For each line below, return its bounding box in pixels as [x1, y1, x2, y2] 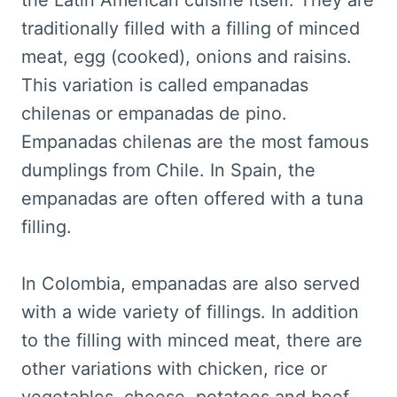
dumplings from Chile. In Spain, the [21, 160, 315, 182]
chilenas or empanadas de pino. [21, 103, 287, 125]
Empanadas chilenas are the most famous [21, 131, 369, 153]
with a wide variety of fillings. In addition [21, 301, 359, 323]
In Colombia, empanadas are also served [21, 273, 360, 295]
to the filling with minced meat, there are [21, 330, 362, 352]
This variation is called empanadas [21, 74, 308, 97]
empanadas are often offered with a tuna [21, 188, 363, 210]
